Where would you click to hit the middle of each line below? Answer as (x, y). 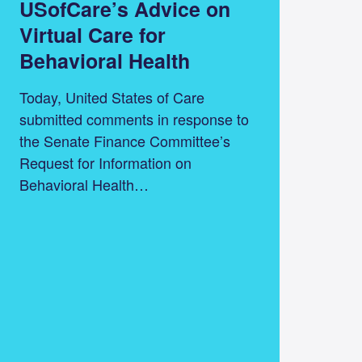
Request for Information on (105, 163)
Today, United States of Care (112, 97)
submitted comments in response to (134, 119)
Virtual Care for (92, 35)
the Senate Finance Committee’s (124, 141)
